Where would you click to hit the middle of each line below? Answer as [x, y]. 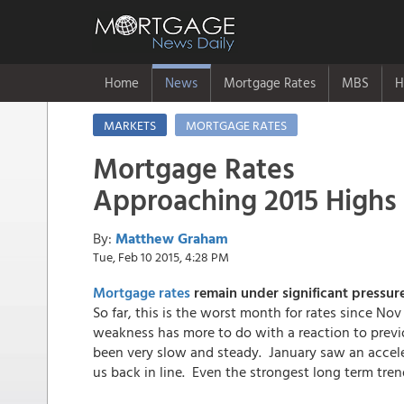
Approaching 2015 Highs [245, 199]
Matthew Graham [172, 238]
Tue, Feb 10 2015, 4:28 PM [161, 257]
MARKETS [130, 125]
